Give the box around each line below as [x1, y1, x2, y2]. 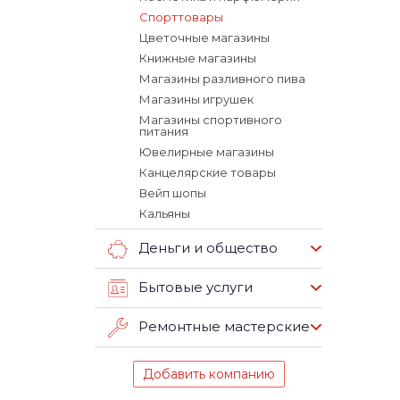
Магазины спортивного [139, 112, 282, 127]
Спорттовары [139, 10, 223, 24]
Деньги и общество [138, 239, 278, 257]
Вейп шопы [139, 186, 206, 200]
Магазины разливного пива [139, 71, 305, 86]
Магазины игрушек [139, 92, 254, 106]
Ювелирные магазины [139, 145, 274, 159]
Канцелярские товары [139, 165, 276, 179]
